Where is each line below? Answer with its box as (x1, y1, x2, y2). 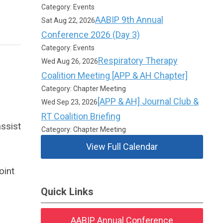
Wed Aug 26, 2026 (41, 57, 98, 65)
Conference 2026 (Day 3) (41, 29, 140, 40)
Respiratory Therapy (98, 55, 178, 66)
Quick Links (41, 186, 94, 198)
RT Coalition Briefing (41, 111, 120, 121)
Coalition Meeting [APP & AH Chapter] (41, 70, 188, 81)
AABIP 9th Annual (95, 14, 163, 25)
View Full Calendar (86, 141, 158, 152)
